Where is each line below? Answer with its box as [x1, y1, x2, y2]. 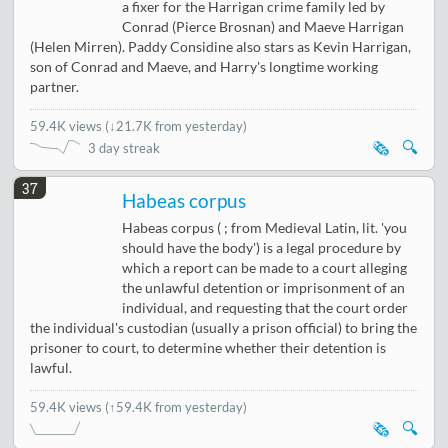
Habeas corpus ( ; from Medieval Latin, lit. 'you [122, 220, 408, 237]
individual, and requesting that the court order [122, 300, 409, 317]
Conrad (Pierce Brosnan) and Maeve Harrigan [122, 19, 405, 36]
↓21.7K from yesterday [109, 118, 244, 135]
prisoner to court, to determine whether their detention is [30, 340, 387, 357]
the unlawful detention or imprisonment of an [122, 280, 406, 297]
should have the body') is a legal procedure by [122, 240, 402, 257]
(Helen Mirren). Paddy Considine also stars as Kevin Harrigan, [30, 39, 412, 56]
